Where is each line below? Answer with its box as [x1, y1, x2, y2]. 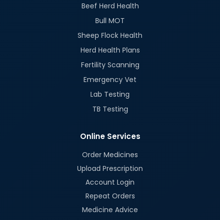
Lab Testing [90, 89, 130, 100]
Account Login [85, 177, 135, 188]
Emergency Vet [83, 75, 137, 85]
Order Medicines [82, 150, 138, 160]
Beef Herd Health [81, 1, 139, 11]
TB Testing [92, 104, 128, 114]
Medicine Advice [82, 205, 138, 215]
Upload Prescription [77, 164, 143, 174]
